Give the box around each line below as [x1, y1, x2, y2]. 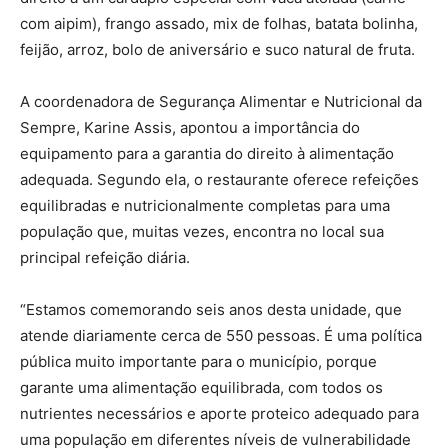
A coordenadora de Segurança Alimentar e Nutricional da [20, 92, 422, 112]
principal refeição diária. [20, 248, 190, 268]
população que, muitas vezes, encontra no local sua [20, 222, 384, 242]
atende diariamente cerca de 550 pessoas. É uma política [20, 326, 422, 346]
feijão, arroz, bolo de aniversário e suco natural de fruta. [20, 40, 415, 60]
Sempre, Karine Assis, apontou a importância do [20, 118, 360, 138]
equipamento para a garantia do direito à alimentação [20, 144, 394, 164]
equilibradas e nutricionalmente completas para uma [20, 196, 390, 216]
